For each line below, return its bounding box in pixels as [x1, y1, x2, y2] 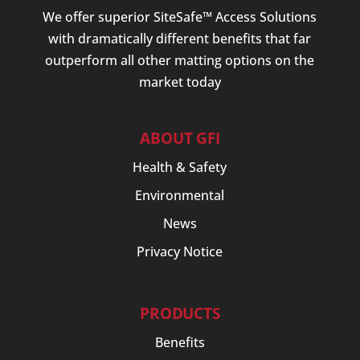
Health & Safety [133, 157, 227, 176]
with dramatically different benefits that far [48, 30, 312, 48]
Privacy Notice [137, 242, 223, 260]
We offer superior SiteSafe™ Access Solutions [43, 8, 317, 27]
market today [138, 73, 221, 92]
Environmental [135, 186, 225, 204]
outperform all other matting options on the [45, 51, 315, 70]
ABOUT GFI [140, 126, 220, 149]
